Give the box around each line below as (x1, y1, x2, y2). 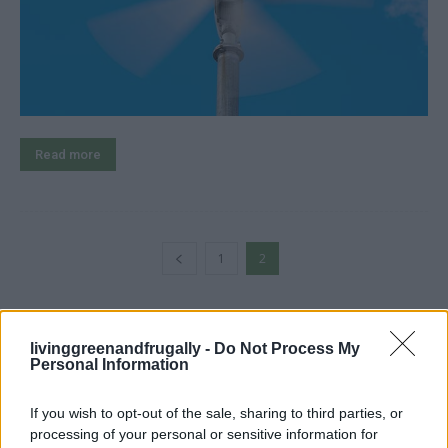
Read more (35, 147, 101, 163)
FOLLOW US (32, 320, 111, 339)
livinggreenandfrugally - (30, 339, 214, 357)
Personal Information (30, 355, 189, 373)
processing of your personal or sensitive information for (30, 425, 378, 442)
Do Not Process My (214, 339, 360, 357)
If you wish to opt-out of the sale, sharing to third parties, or (30, 404, 403, 421)
